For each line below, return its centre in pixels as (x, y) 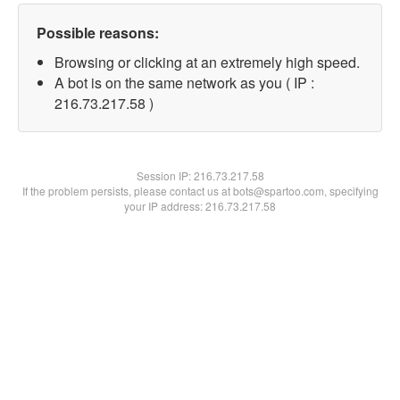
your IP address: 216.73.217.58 (200, 206)
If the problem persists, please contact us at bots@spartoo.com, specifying (200, 191)
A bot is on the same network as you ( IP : (184, 83)
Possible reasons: (98, 33)
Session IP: (165, 175)
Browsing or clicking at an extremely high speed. (207, 62)
